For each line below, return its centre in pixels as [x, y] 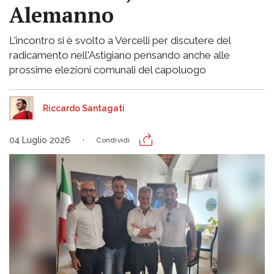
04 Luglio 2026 [40, 140]
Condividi [113, 140]
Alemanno [61, 15]
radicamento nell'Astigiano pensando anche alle [120, 55]
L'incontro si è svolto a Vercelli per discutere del [120, 40]
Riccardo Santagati [84, 108]
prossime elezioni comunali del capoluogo [108, 70]
